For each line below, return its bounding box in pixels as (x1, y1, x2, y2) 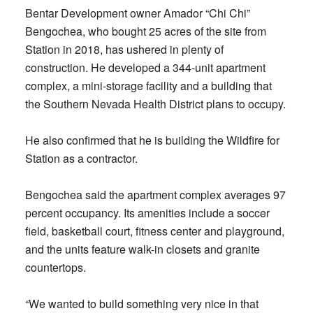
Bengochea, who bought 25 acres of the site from (24, 23, 266, 39)
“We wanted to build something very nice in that (24, 296, 259, 312)
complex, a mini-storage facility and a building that (24, 78, 272, 94)
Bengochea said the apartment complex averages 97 (24, 187, 286, 203)
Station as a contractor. (24, 150, 138, 166)
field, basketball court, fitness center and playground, (24, 223, 284, 239)
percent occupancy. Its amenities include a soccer (24, 205, 270, 221)
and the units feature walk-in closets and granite (24, 241, 260, 257)
